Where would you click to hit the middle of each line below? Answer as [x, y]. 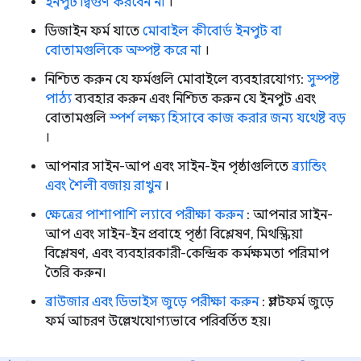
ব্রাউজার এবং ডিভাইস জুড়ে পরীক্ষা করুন [152, 302]
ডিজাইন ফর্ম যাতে [94, 31]
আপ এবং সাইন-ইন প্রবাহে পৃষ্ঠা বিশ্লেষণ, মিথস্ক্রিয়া [174, 234]
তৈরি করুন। [76, 273]
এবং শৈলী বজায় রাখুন [103, 186]
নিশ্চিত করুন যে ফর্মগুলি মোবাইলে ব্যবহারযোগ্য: [176, 80]
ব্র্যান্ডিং [309, 167]
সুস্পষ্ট [323, 80]
